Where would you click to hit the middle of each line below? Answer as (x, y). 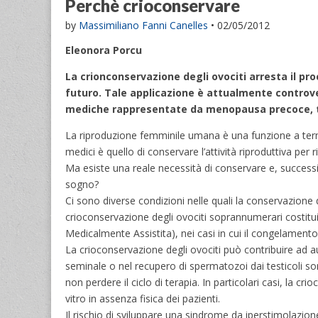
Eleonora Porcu (104, 50)
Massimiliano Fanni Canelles (143, 25)
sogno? (82, 184)
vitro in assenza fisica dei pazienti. (143, 298)
